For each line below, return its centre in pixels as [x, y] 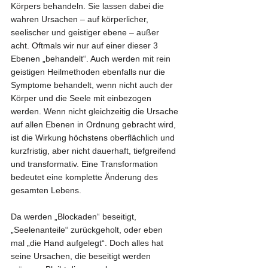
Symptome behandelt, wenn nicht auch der [93, 85]
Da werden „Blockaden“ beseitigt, [75, 216]
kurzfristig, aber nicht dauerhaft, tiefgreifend [95, 150]
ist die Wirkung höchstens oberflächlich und [94, 137]
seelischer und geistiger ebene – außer [86, 32]
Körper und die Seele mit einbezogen [82, 98]
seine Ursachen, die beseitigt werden [82, 256]
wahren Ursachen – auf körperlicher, [81, 19]
